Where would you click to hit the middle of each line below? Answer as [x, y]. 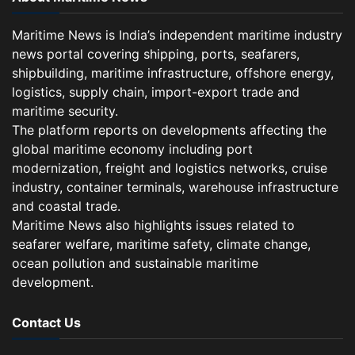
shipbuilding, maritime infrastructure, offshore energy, [173, 73]
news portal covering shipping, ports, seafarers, [156, 53]
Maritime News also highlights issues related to [153, 225]
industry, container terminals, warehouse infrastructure [175, 187]
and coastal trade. [66, 206]
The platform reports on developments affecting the [169, 130]
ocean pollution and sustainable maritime [135, 263]
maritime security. [65, 111]
